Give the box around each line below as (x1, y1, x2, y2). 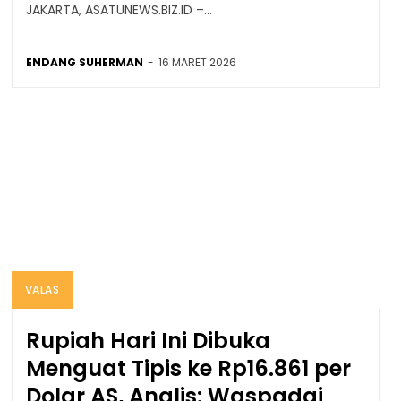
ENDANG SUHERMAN (25, 54, 143, 70)
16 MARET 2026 (158, 54, 236, 70)
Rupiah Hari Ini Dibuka (25, 325, 270, 355)
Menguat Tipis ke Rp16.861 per (25, 353, 351, 383)
